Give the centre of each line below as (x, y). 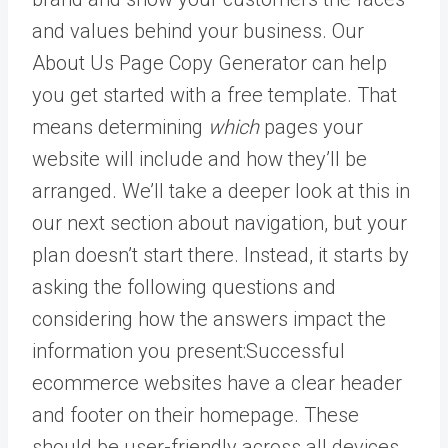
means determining (120, 126)
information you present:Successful (188, 350)
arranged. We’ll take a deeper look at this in (221, 190)
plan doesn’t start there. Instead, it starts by (220, 254)
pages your (313, 126)
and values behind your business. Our (198, 30)
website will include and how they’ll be (199, 158)
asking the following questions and (184, 286)
